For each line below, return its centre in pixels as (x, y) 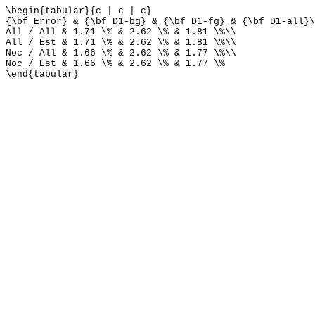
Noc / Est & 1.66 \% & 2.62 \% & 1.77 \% (115, 64)
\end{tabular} (42, 74)
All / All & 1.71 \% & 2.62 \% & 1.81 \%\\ (121, 32)
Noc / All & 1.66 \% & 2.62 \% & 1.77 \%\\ (121, 53)
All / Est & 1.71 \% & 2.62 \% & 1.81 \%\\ (121, 43)
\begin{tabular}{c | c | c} (79, 11)
